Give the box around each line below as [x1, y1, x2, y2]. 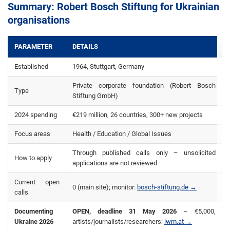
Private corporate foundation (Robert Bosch [72, 82, 216, 89]
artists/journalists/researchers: [72, 218, 164, 225]
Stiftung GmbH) [72, 92, 118, 100]
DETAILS [72, 43, 98, 50]
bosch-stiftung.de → [137, 183, 197, 191]
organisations [8, 14, 70, 26]
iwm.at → [164, 218, 192, 225]
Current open [14, 178, 60, 186]
